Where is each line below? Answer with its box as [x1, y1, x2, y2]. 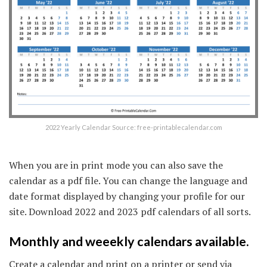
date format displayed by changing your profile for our [9, 190, 245, 203]
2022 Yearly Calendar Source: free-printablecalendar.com [45, 123, 222, 132]
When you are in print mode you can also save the [9, 159, 223, 172]
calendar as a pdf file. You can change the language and [9, 174, 247, 188]
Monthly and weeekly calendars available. [9, 233, 249, 249]
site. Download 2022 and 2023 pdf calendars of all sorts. [9, 205, 251, 219]
